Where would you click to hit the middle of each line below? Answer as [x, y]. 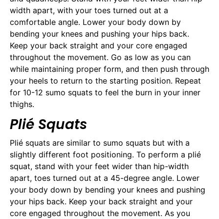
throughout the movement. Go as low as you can [100, 57]
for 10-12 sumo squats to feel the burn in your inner [105, 93]
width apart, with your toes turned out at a [89, 11]
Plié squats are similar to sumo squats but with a [100, 142]
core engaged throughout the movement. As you [100, 213]
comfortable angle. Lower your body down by [95, 22]
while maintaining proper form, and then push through [109, 69]
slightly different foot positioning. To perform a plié [105, 154]
